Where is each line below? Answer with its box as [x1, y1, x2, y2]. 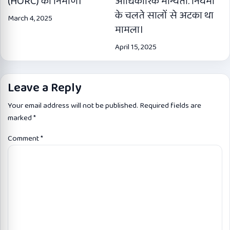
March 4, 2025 [8, 12, 52, 25]
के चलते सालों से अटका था [115, 7, 214, 24]
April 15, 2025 [115, 41, 157, 54]
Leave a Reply [8, 79, 81, 98]
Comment [8, 132, 41, 145]
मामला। [115, 22, 143, 39]
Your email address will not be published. [8, 100, 138, 112]
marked [8, 112, 33, 125]
